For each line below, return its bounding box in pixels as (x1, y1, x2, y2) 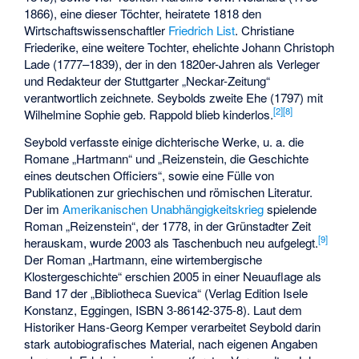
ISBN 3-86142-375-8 (135, 301, 244, 319)
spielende (264, 200, 317, 218)
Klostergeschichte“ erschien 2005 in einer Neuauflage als (24, 268, 322, 285)
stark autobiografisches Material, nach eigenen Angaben (24, 335, 318, 353)
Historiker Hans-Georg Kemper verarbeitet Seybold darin (24, 318, 321, 336)
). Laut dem (243, 301, 303, 319)
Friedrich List (168, 21, 236, 38)
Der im (24, 200, 63, 218)
